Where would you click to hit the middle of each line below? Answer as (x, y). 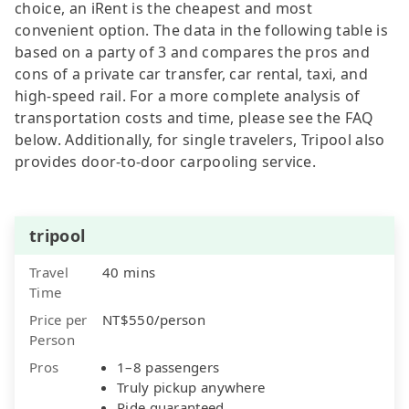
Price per (58, 319)
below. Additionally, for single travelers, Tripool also (200, 139)
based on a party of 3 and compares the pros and (193, 52)
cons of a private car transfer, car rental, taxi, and (191, 73)
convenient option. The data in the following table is (201, 30)
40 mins (129, 272)
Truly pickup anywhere (191, 387)
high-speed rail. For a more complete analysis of (188, 95)
